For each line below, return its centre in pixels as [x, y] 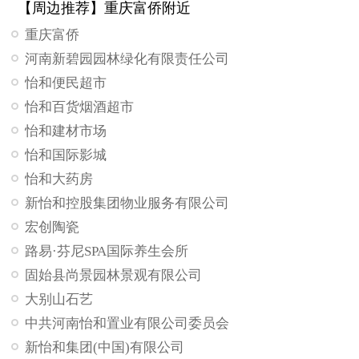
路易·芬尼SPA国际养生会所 [107, 252]
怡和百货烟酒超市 [80, 107]
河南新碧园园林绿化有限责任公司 [127, 59]
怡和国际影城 [66, 155]
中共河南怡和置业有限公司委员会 [127, 324]
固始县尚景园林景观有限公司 [114, 276]
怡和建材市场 [66, 131]
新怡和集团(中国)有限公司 [105, 348]
